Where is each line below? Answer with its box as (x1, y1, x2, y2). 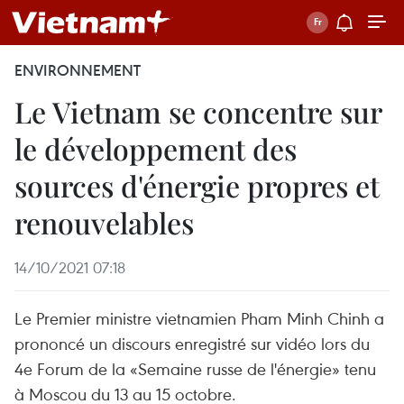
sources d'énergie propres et (14, 166, 380, 205)
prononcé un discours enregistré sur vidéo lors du (14, 332, 370, 354)
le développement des (14, 129, 297, 168)
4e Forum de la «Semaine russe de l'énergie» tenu (14, 357, 376, 380)
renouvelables (14, 203, 194, 242)
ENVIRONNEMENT (14, 60, 141, 80)
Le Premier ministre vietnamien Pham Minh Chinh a (14, 307, 384, 329)
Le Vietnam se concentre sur (14, 92, 381, 131)
